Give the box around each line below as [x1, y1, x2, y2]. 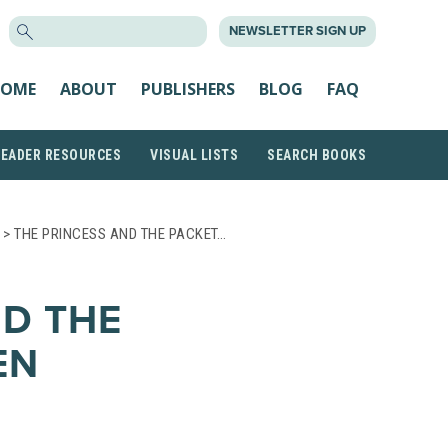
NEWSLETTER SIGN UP [229, 23, 366, 39]
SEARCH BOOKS [267, 147, 366, 163]
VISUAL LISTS [150, 147, 238, 163]
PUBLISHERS [141, 77, 235, 100]
